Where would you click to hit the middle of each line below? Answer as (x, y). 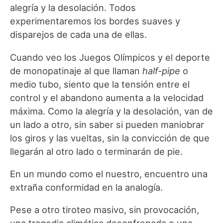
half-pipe (161, 70)
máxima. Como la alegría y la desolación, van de (111, 111)
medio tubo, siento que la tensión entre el (100, 84)
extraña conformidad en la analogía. (86, 187)
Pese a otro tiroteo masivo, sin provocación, (105, 209)
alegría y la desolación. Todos (73, 8)
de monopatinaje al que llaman (76, 70)
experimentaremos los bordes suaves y (95, 21)
